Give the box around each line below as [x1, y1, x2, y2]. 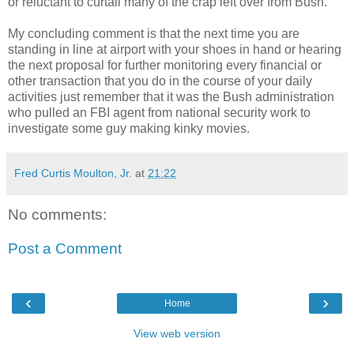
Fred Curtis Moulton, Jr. [14, 166, 132, 179]
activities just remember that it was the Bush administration [8, 89, 334, 104]
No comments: [8, 205, 107, 223]
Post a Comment [8, 240, 122, 258]
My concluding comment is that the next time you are [8, 26, 299, 40]
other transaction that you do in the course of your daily [8, 73, 312, 88]
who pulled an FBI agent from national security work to [8, 105, 311, 119]
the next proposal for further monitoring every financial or [8, 58, 322, 72]
